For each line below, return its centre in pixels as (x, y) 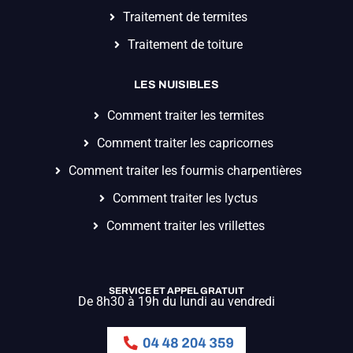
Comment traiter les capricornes (186, 143)
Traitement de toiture (186, 45)
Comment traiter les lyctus (186, 198)
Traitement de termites (186, 17)
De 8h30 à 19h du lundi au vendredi (176, 301)
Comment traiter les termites (185, 115)
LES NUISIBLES (176, 85)
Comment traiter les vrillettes (185, 226)
